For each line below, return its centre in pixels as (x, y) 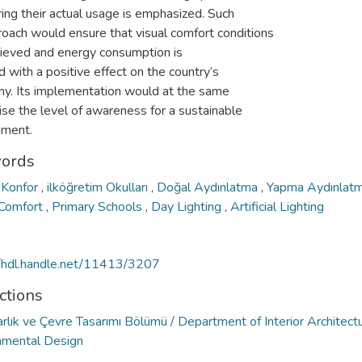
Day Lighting (188, 207)
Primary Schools (99, 207)
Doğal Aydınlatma (209, 187)
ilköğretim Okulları (99, 187)
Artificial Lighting (277, 207)
